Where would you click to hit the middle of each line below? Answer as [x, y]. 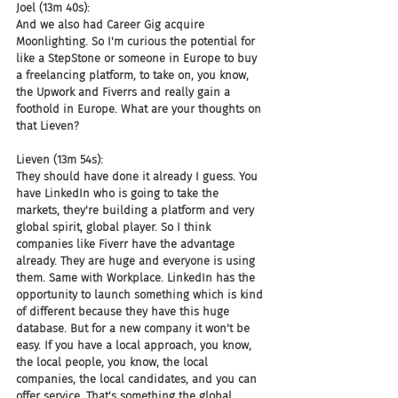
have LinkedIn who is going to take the [119, 193]
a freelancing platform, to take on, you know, [134, 75]
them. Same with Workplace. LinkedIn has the [137, 278]
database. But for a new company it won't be [135, 328]
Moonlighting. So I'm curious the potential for [137, 41]
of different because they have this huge [124, 311]
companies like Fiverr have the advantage [127, 244]
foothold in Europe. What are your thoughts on [140, 109]
